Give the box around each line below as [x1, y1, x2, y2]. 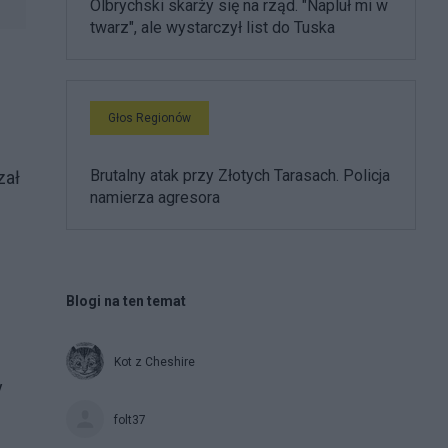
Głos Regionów [108, 110, 191, 125]
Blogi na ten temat [66, 292, 186, 309]
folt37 [114, 412, 146, 427]
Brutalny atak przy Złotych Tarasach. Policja [90, 165, 390, 185]
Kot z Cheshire [114, 354, 195, 369]
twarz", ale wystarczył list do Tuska [90, 17, 335, 37]
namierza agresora [90, 187, 220, 207]
